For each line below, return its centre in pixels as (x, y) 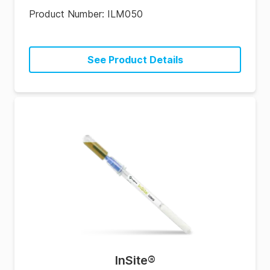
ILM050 (125, 14)
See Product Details (135, 60)
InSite (131, 260)
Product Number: (68, 14)
